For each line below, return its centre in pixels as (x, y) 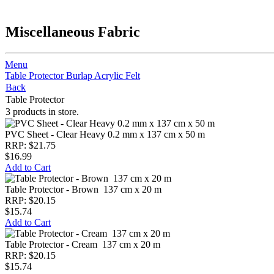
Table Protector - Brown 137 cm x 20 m (83, 189)
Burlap (80, 76)
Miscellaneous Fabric (73, 31)
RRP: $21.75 (30, 145)
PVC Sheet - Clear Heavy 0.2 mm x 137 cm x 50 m (105, 134)
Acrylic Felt (117, 76)
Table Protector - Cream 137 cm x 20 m (83, 244)
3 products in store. (42, 112)
